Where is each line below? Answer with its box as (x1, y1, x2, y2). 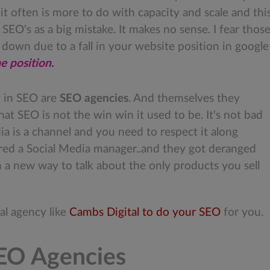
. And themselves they (128, 93, 240, 105)
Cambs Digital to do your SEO (69, 207, 224, 219)
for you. (224, 207, 263, 219)
